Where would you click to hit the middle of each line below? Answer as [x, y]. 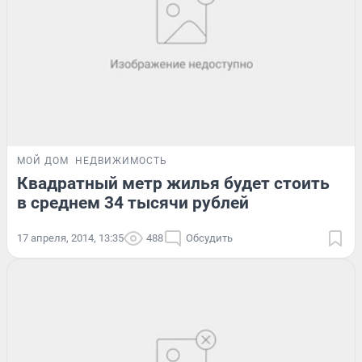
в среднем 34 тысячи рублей [133, 202]
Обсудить [209, 238]
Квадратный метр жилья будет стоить [173, 183]
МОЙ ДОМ [43, 160]
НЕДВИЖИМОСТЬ [121, 160]
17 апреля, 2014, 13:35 [70, 238]
